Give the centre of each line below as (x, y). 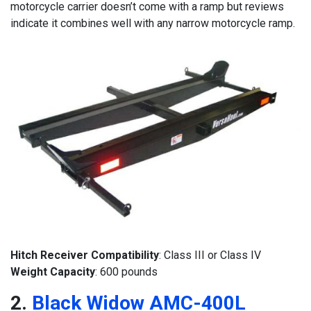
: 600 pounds (126, 272)
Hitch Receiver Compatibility (85, 255)
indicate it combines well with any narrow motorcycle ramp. (153, 24)
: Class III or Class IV (210, 255)
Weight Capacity (53, 272)
